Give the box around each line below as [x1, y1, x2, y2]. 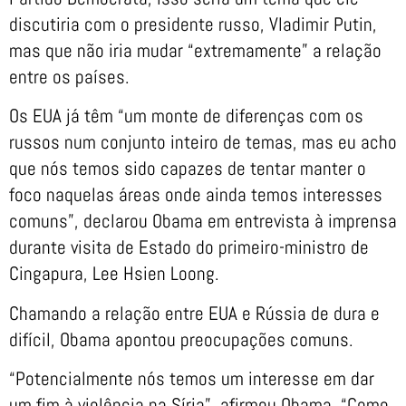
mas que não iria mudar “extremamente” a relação [9, 38, 382, 63]
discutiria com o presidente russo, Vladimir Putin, [9, 12, 377, 36]
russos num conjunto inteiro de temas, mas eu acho [9, 130, 397, 155]
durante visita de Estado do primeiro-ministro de [9, 235, 369, 260]
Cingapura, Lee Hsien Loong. [9, 261, 219, 286]
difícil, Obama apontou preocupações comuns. [9, 326, 353, 352]
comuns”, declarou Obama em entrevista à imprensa [9, 208, 397, 234]
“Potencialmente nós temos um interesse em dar [9, 366, 374, 391]
